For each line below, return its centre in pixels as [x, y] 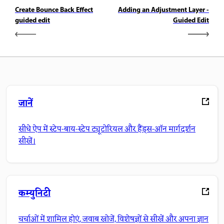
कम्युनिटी [34, 193]
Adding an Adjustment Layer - [163, 10]
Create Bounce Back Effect [54, 10]
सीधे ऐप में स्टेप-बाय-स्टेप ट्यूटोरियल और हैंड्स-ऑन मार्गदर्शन [107, 130]
